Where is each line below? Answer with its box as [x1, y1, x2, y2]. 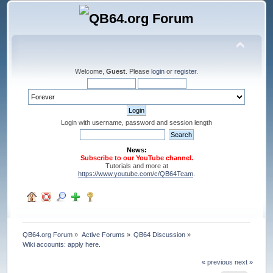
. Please [126, 67, 151, 75]
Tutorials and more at [105, 161, 168, 169]
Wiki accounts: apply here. [23, 240, 101, 248]
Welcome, [75, 67, 106, 75]
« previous [201, 258, 233, 266]
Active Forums [81, 230, 125, 238]
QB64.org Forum [23, 230, 73, 238]
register [174, 67, 196, 75]
